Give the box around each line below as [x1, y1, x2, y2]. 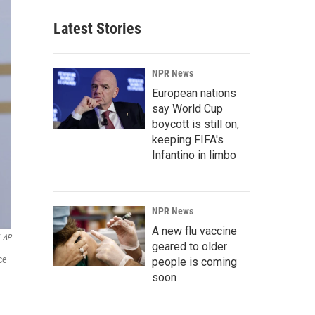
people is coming [152, 255, 237, 269]
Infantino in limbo [152, 148, 236, 162]
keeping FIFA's [152, 133, 224, 146]
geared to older [152, 240, 227, 253]
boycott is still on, [152, 117, 239, 131]
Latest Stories [53, 20, 141, 37]
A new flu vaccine [152, 224, 237, 238]
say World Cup [152, 102, 223, 115]
